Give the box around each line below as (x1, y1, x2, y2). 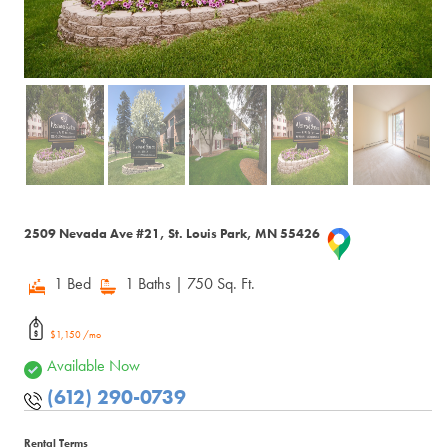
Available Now (47, 354, 141, 376)
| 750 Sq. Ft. (175, 272, 256, 294)
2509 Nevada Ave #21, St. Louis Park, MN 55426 (24, 224, 324, 242)
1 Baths (121, 272, 176, 294)
